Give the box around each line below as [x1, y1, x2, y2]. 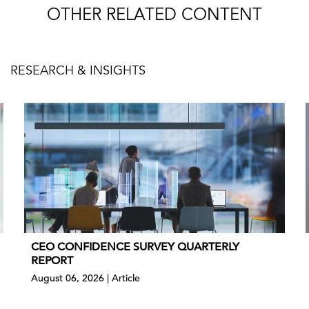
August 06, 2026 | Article [31, 272, 140, 284]
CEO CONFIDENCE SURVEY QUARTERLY [31, 240, 239, 254]
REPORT [31, 254, 73, 268]
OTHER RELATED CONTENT [47, 8, 262, 25]
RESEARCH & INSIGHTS [10, 66, 146, 78]
